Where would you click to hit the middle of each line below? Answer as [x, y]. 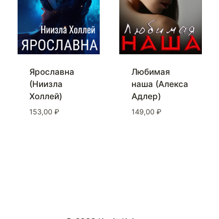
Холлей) [46, 97]
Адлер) [146, 97]
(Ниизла [46, 84]
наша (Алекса [160, 84]
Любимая [151, 72]
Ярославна [52, 72]
